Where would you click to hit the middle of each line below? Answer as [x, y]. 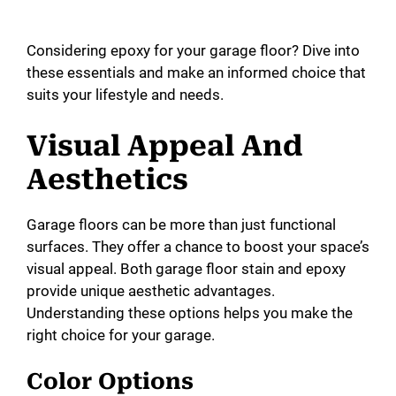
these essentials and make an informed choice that [196, 73]
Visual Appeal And [164, 145]
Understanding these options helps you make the [190, 312]
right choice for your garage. [121, 335]
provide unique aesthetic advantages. [151, 290]
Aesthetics [107, 179]
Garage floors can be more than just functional [181, 224]
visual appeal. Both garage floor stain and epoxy [186, 268]
